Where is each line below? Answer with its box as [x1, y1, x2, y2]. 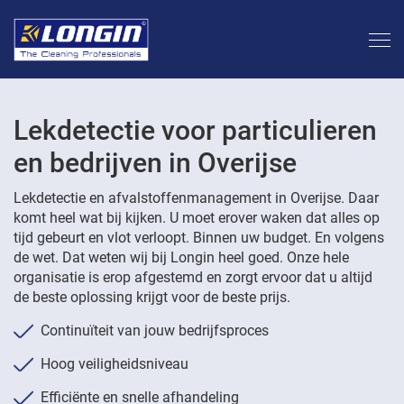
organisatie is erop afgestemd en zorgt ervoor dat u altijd [14, 269, 372, 286]
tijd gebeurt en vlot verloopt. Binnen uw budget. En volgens [14, 229, 384, 246]
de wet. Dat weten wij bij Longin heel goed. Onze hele [14, 249, 349, 266]
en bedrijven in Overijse [14, 147, 297, 179]
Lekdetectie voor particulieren [14, 115, 377, 146]
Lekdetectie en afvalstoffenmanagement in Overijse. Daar [14, 189, 379, 207]
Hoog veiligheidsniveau [41, 355, 188, 372]
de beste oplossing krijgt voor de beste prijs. [14, 289, 290, 306]
